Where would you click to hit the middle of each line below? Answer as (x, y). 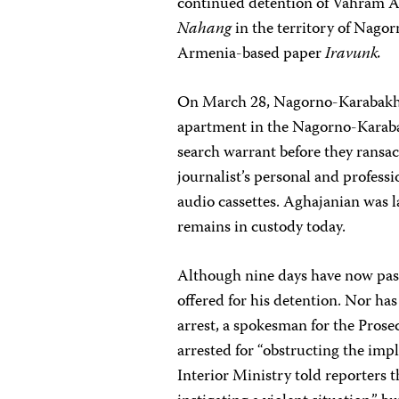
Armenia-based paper (252, 54)
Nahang (205, 29)
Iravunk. (354, 54)
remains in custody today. (262, 228)
